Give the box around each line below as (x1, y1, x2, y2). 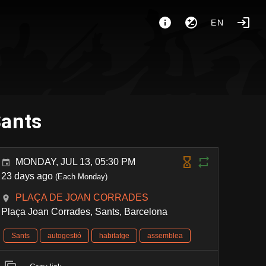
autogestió (47, 232, 82, 240)
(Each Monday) (53, 172, 108, 181)
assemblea (147, 232, 183, 240)
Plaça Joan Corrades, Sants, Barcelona (1, 207, 168, 217)
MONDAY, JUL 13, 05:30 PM (15, 157, 136, 167)
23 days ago (1, 171, 53, 181)
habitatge (99, 232, 130, 240)
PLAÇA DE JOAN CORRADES (15, 192, 149, 202)
